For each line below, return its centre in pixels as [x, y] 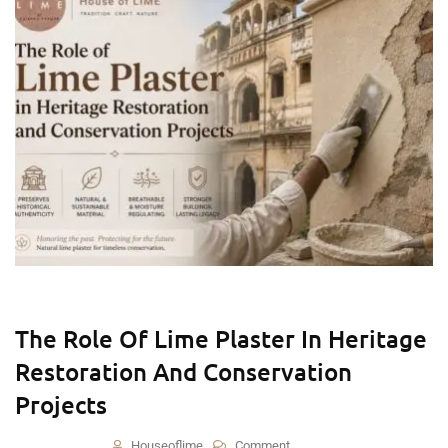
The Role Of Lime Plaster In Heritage [221, 338]
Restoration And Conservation [183, 371]
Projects [61, 404]
